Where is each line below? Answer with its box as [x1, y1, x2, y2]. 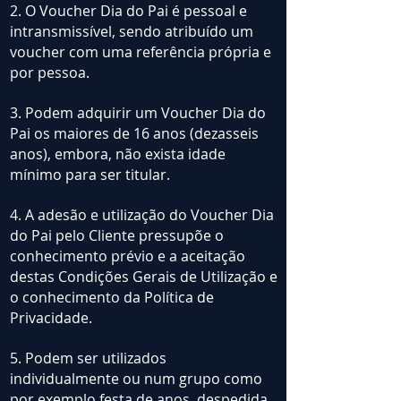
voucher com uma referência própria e [10, 42, 271, 63]
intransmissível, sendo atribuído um [10, 21, 253, 42]
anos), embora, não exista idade [10, 144, 226, 165]
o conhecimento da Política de [10, 287, 214, 308]
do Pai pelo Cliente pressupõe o [10, 226, 224, 246]
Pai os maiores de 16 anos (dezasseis [10, 124, 259, 144]
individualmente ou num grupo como [10, 369, 262, 389]
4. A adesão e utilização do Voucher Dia [10, 205, 274, 226]
